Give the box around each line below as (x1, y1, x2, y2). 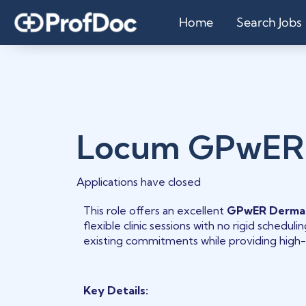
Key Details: (83, 283, 149, 297)
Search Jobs (236, 14, 302, 30)
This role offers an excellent (83, 204, 227, 217)
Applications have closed (76, 175, 201, 189)
